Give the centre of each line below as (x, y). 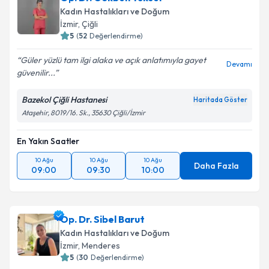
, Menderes (99, 246)
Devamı (239, 64)
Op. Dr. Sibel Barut (102, 219)
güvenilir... (36, 73)
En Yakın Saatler (48, 141)
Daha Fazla (216, 166)
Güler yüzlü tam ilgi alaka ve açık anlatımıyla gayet (113, 60)
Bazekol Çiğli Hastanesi (64, 100)
